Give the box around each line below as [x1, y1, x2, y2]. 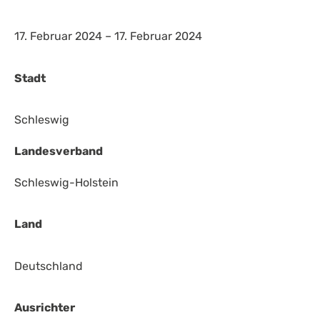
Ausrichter [14, 301, 75, 315]
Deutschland [14, 259, 83, 273]
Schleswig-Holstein [14, 175, 119, 189]
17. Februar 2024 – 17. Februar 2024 [14, 29, 202, 44]
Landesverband [14, 144, 103, 158]
